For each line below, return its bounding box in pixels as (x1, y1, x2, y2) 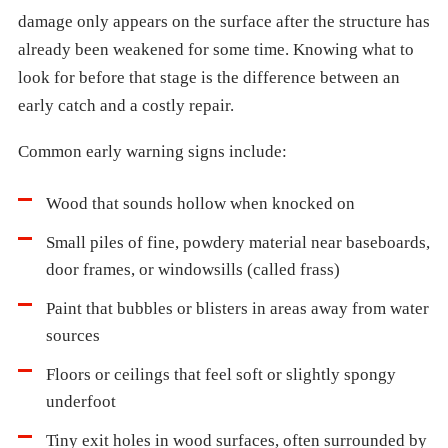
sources (46, 326, 100, 345)
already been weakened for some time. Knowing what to (18, 40, 414, 59)
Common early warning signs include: (18, 142, 287, 161)
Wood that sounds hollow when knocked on (46, 194, 355, 213)
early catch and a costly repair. (18, 96, 234, 115)
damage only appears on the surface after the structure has (18, 12, 430, 31)
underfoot (46, 392, 116, 411)
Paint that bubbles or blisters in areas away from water (46, 299, 429, 318)
